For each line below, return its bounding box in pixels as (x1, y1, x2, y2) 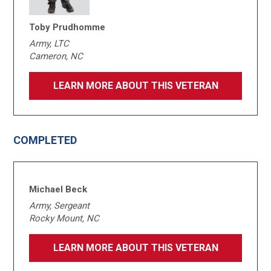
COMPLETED (13, 134, 77, 146)
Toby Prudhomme (29, 22, 106, 33)
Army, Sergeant (29, 200, 90, 211)
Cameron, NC (29, 51, 83, 62)
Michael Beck (29, 184, 88, 195)
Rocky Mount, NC (29, 213, 100, 224)
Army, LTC (29, 38, 70, 49)
